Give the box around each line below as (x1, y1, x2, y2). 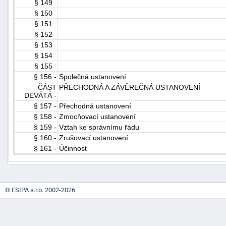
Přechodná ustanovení (59, 102, 131, 110)
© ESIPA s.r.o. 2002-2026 (5, 186, 75, 194)
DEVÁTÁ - (24, 91, 56, 100)
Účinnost (59, 144, 87, 153)
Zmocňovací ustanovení (59, 112, 136, 121)
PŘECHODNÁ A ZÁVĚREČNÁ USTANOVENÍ (59, 83, 200, 92)
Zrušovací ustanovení (59, 134, 128, 142)
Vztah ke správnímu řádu (59, 123, 139, 132)
